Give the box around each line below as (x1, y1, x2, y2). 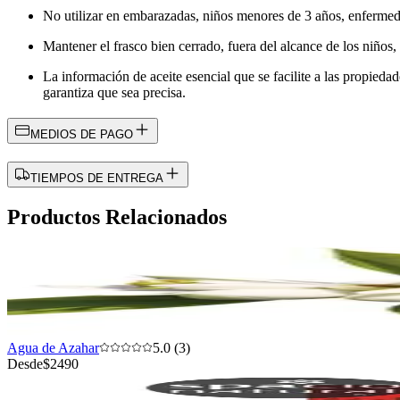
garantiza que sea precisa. (43, 84, 186, 100)
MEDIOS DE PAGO (30, 128, 133, 142)
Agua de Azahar (7, 340, 99, 356)
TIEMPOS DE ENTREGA (30, 171, 163, 186)
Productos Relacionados (7, 205, 227, 229)
